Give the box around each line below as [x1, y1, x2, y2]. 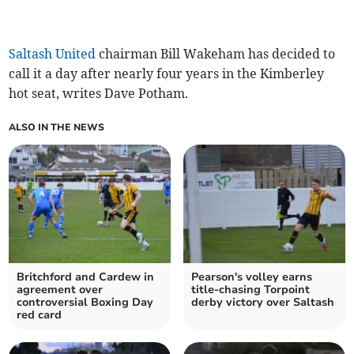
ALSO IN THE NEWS [9, 120, 105, 134]
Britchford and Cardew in [17, 269, 155, 284]
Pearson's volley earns [191, 269, 312, 284]
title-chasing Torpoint [191, 281, 310, 297]
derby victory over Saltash [191, 294, 334, 310]
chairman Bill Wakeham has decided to [96, 45, 336, 62]
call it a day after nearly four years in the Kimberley [9, 65, 325, 81]
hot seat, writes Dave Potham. [9, 85, 189, 101]
